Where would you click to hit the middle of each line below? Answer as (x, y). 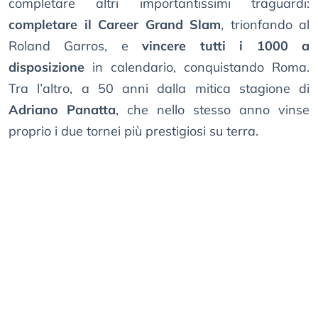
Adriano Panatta (62, 110)
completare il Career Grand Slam (115, 25)
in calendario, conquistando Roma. (197, 67)
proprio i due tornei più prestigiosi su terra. (133, 131)
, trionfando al (265, 25)
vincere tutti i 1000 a (226, 46)
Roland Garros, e (76, 46)
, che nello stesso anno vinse (213, 110)
